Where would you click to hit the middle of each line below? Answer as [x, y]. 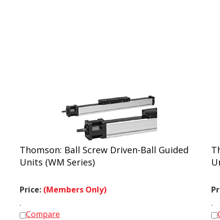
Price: [31, 185]
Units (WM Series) [57, 158]
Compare [43, 210]
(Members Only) [75, 185]
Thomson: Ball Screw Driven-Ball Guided [104, 145]
